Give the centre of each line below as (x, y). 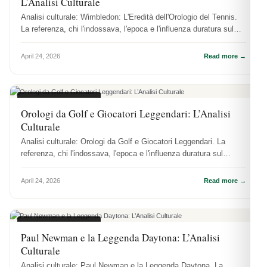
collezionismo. (46, 165)
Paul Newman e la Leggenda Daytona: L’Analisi (120, 237)
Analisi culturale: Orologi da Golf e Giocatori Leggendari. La (123, 141)
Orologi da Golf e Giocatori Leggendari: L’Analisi (126, 113)
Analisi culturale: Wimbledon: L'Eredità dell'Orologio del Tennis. (129, 17)
